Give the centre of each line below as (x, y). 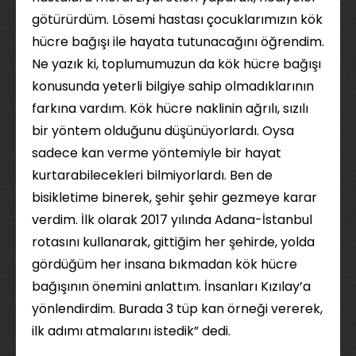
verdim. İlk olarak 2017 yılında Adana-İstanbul (172, 220)
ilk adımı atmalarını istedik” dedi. (131, 331)
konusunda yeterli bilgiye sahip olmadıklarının (173, 86)
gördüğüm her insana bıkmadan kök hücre (164, 264)
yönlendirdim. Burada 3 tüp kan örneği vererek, (177, 309)
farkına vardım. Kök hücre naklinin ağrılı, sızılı (170, 108)
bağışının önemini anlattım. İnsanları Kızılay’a (171, 286)
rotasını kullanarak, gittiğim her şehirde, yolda (173, 242)
